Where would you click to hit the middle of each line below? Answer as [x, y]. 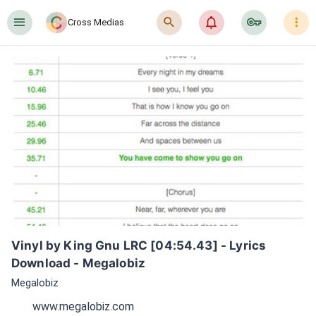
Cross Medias [96, 22]
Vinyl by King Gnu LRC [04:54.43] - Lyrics [139, 245]
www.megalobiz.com [83, 306]
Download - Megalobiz [78, 263]
